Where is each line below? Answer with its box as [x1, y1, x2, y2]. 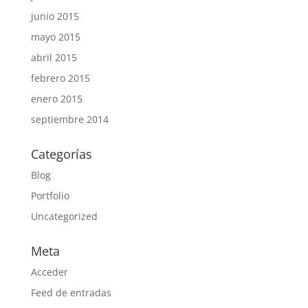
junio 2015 [30, 10, 79, 23]
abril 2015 [30, 51, 77, 65]
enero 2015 [30, 92, 82, 106]
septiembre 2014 [30, 113, 109, 126]
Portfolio [30, 189, 69, 203]
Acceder [30, 265, 68, 279]
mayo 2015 [30, 30, 80, 44]
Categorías [30, 146, 92, 163]
